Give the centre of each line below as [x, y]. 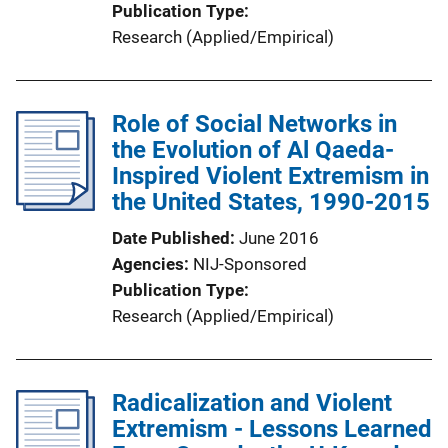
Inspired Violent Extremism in [270, 176]
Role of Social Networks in [254, 124]
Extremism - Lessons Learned [272, 429]
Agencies [148, 264]
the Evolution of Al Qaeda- [253, 150]
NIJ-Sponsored [250, 264]
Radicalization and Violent [252, 403]
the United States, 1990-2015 [271, 202]
